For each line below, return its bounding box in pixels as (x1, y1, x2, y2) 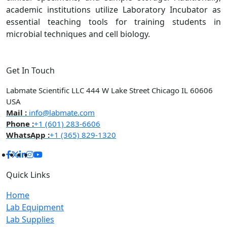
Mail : (6, 107, 27, 118)
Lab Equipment (6, 202, 64, 213)
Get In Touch (6, 65, 55, 77)
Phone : (6, 119, 34, 129)
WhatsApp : (6, 130, 50, 140)
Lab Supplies (6, 214, 54, 225)
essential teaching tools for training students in (6, 16, 221, 28)
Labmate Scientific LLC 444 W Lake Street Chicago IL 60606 (6, 85, 213, 96)
